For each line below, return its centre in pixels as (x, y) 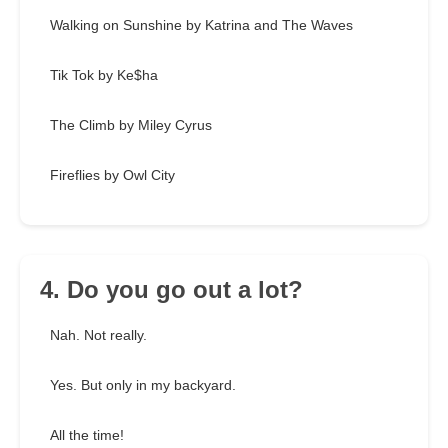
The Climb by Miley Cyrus (131, 125)
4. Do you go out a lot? (171, 290)
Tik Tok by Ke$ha (104, 75)
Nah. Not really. (98, 335)
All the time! (87, 435)
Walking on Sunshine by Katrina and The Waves (201, 25)
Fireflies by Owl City (112, 175)
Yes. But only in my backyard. (143, 385)
